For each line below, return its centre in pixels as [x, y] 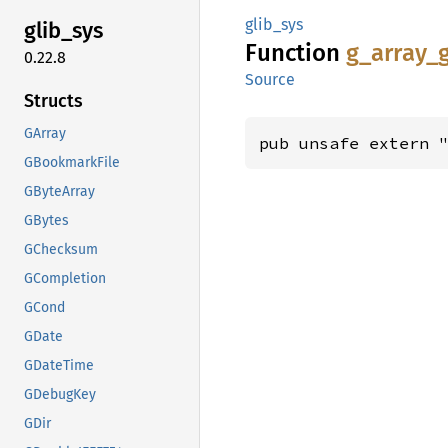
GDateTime [59, 365]
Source [270, 79]
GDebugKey [60, 394]
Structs [53, 100]
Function [295, 53]
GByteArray [59, 191]
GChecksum [61, 249]
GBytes [46, 220]
